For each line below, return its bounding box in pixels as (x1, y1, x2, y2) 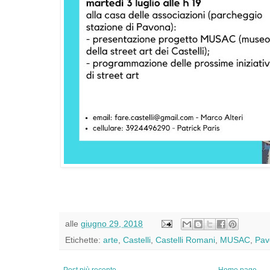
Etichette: (65, 235, 103, 245)
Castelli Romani (155, 235, 215, 245)
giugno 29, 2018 (81, 218, 143, 228)
